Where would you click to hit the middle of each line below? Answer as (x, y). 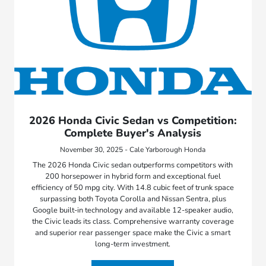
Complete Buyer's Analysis (133, 133)
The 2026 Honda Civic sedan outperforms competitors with (133, 165)
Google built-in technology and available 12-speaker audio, (133, 210)
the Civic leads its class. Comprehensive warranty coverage (133, 221)
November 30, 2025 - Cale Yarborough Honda (133, 149)
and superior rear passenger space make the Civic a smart (133, 232)
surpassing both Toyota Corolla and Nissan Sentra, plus (133, 199)
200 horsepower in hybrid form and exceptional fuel (133, 176)
